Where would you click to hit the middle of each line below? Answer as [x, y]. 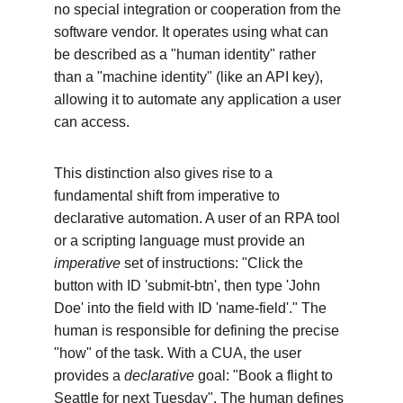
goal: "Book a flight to [265, 376]
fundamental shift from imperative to [169, 196]
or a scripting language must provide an [181, 241]
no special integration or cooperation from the [199, 9]
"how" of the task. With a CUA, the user [179, 353]
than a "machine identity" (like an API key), [190, 77]
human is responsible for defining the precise [198, 331]
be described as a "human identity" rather [187, 54]
